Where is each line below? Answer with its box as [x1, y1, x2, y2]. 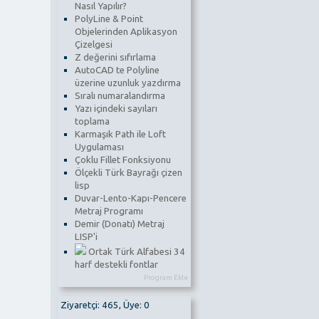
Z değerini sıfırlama [74, 51, 156, 63]
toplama [74, 115, 110, 127]
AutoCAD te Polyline [74, 64, 159, 75]
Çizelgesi [74, 38, 113, 50]
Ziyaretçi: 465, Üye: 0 [60, 299, 150, 310]
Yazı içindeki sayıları [74, 103, 157, 114]
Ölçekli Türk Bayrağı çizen [74, 167, 182, 178]
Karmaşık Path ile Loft [74, 128, 166, 140]
